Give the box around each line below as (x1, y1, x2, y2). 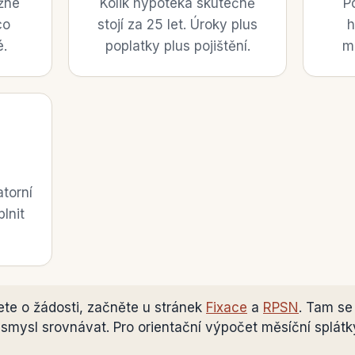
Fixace (206, 300, 247, 315)
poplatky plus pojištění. (105, 38, 250, 54)
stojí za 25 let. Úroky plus (97, 17, 258, 32)
